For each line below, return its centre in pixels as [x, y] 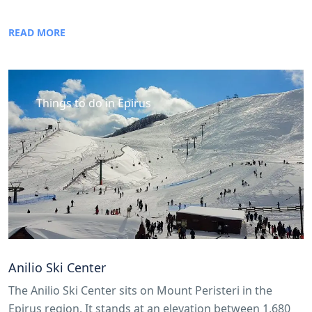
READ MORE [37, 32]
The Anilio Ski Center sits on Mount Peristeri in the [140, 291]
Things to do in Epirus [94, 103]
